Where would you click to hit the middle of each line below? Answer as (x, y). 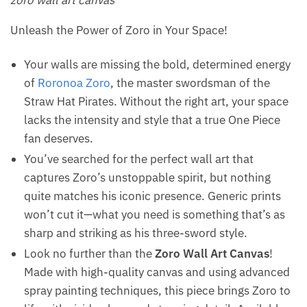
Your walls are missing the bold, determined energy (157, 65)
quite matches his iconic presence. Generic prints (152, 196)
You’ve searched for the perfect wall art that (139, 159)
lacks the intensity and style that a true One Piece (152, 120)
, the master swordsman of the (190, 83)
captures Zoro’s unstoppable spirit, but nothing (147, 178)
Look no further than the (89, 254)
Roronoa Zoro (74, 83)
